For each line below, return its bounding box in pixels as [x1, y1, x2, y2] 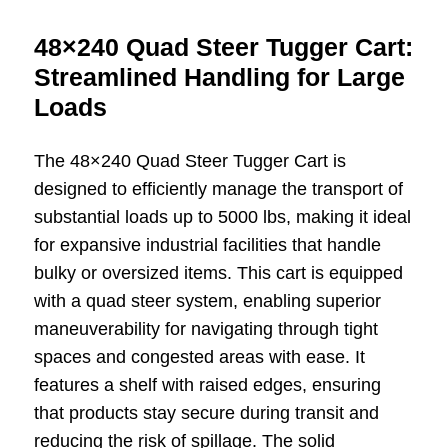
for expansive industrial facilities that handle [33, 234, 381, 255]
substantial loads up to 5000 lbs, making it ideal [33, 206, 411, 227]
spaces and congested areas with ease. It [33, 346, 365, 367]
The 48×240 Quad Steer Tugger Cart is [33, 150, 346, 171]
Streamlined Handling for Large [33, 62, 405, 91]
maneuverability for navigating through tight [33, 318, 378, 339]
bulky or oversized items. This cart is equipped [33, 262, 403, 283]
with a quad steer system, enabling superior [33, 290, 381, 311]
